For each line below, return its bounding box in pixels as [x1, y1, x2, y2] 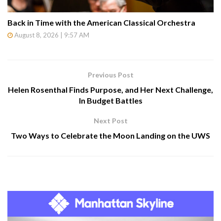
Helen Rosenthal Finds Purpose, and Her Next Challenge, [8, 84, 213, 94]
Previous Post [87, 70, 134, 79]
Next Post [93, 116, 128, 125]
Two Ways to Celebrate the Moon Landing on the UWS [11, 130, 210, 140]
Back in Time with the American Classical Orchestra [7, 17, 195, 27]
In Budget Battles [78, 95, 143, 105]
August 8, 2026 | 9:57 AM [13, 31, 89, 39]
